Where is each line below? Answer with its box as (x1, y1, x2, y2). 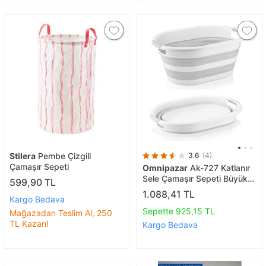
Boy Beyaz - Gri (142, 183, 203, 194)
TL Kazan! (9, 218, 49, 229)
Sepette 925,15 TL (142, 206, 215, 217)
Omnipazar (142, 162, 188, 173)
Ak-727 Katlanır (188, 162, 250, 173)
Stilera (9, 150, 36, 161)
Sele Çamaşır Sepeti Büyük (142, 173, 248, 183)
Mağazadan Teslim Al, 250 (9, 208, 112, 218)
